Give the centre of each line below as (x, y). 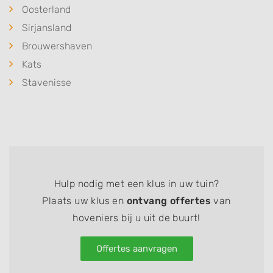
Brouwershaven (57, 46)
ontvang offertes (168, 201)
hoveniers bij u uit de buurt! (136, 218)
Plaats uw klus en (84, 201)
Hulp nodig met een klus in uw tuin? (136, 184)
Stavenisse (47, 83)
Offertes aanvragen (136, 249)
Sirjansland (47, 28)
